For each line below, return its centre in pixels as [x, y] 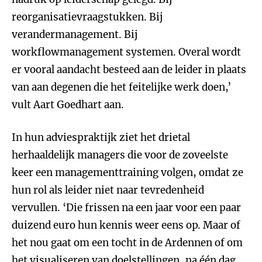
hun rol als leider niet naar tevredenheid [108, 190]
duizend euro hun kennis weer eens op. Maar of [126, 225]
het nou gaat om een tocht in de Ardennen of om [127, 243]
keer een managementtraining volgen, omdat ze [127, 173]
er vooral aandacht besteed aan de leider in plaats [129, 70]
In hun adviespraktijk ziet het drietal [101, 137]
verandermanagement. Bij [75, 35]
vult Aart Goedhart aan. [68, 105]
